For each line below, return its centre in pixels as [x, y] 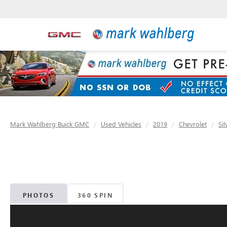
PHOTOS [39, 195]
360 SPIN [95, 195]
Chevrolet [193, 124]
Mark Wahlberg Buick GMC [50, 124]
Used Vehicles [121, 124]
